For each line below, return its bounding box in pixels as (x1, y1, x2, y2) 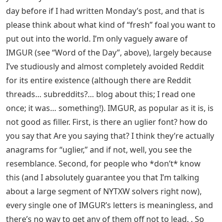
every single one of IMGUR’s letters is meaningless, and (6, 200, 213, 211)
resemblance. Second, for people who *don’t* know (6, 158, 201, 169)
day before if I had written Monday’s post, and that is (6, 5, 205, 17)
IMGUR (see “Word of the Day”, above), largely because (6, 47, 212, 58)
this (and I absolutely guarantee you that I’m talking (6, 172, 199, 183)
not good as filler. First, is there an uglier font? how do (6, 116, 208, 128)
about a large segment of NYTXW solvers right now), (6, 186, 202, 197)
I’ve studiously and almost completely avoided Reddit (6, 61, 204, 72)
